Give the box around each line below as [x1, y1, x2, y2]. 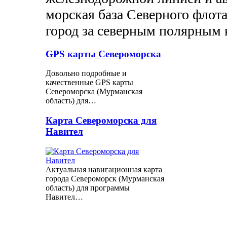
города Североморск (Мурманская [46, 174, 164, 183]
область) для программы [46, 183, 130, 192]
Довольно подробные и [46, 69, 127, 78]
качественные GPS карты [46, 78, 133, 87]
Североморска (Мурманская [46, 87, 142, 96]
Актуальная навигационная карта [46, 165, 162, 174]
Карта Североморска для [46, 115, 157, 126]
